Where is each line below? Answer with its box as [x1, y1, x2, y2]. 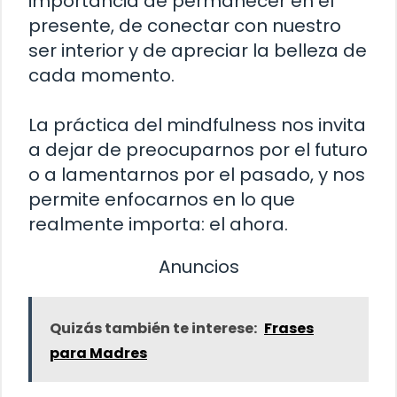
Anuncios [158, 253, 239, 279]
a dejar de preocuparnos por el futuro [28, 136, 368, 162]
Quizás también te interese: [50, 317, 257, 339]
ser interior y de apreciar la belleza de [28, 37, 367, 63]
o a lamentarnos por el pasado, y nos [28, 161, 365, 187]
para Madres [50, 342, 147, 363]
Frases [264, 317, 314, 339]
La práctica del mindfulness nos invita [28, 112, 366, 137]
